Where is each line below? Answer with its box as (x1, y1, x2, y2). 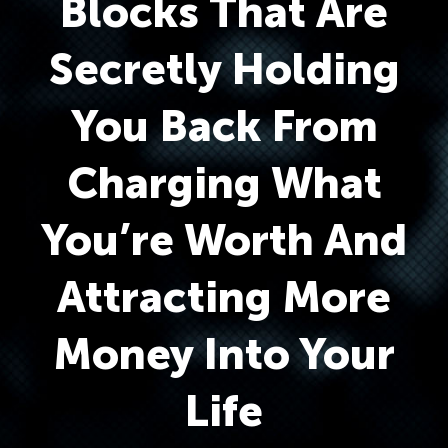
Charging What (66, 157, 382, 209)
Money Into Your (53, 328, 395, 380)
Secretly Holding (48, 43, 400, 95)
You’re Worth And (41, 214, 407, 266)
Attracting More (57, 271, 391, 323)
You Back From (70, 100, 378, 152)
